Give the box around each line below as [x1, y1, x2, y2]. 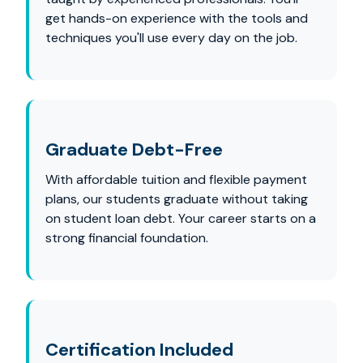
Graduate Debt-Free [45, 138, 223, 161]
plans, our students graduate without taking [45, 190, 308, 207]
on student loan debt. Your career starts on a [45, 210, 316, 227]
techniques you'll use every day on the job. [45, 29, 297, 46]
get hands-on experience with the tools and [45, 10, 308, 27]
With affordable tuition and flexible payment [45, 171, 307, 188]
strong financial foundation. [45, 229, 208, 246]
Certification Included [45, 338, 233, 361]
